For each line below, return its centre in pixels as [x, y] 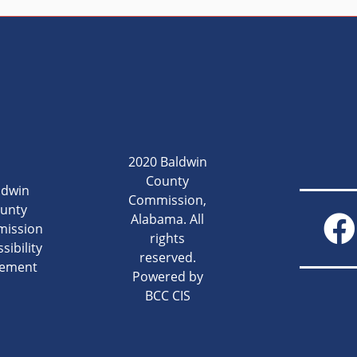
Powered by [167, 277]
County [168, 181]
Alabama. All [168, 219]
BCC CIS [167, 296]
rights [168, 238]
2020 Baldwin [167, 162]
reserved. [167, 257]
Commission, [168, 200]
